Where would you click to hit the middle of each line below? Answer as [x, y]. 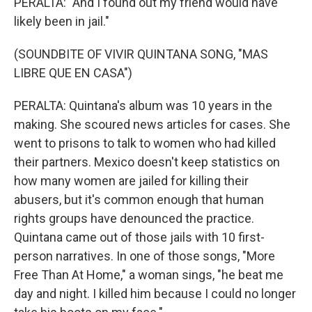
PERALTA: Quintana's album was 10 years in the [143, 106]
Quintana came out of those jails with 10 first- [139, 237]
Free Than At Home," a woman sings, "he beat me [149, 275]
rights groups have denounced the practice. [134, 218]
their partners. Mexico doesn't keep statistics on [147, 162]
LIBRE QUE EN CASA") [73, 73]
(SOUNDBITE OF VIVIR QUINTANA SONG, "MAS [141, 54]
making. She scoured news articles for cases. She [152, 124]
